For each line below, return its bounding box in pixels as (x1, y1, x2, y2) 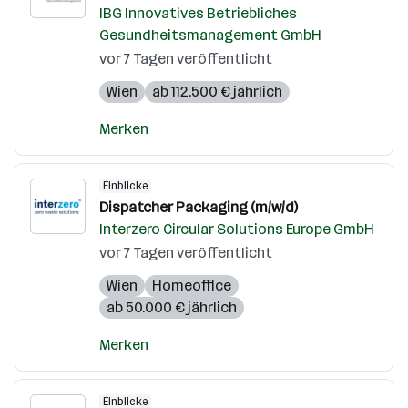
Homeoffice (152, 277, 231, 294)
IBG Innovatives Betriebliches (99, 5, 297, 22)
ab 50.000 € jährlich (107, 299, 237, 316)
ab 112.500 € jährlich (152, 83, 282, 100)
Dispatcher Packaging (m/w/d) (99, 199, 298, 216)
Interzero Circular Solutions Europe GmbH (99, 220, 374, 238)
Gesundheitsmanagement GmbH (99, 26, 321, 44)
